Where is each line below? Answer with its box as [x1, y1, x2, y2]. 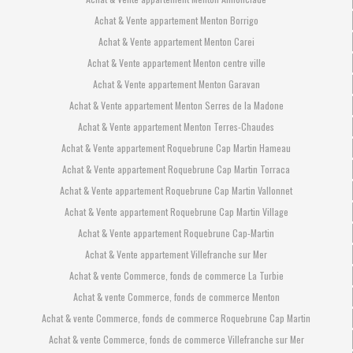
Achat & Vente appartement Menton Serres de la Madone [69, 98, 284, 112]
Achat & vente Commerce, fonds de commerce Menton [72, 289, 280, 303]
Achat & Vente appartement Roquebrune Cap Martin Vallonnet [60, 183, 292, 197]
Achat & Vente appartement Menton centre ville [87, 55, 266, 69]
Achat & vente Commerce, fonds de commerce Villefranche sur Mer [48, 332, 304, 346]
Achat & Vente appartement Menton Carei [98, 34, 255, 48]
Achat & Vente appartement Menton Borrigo [94, 13, 258, 27]
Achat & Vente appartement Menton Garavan [92, 76, 260, 91]
